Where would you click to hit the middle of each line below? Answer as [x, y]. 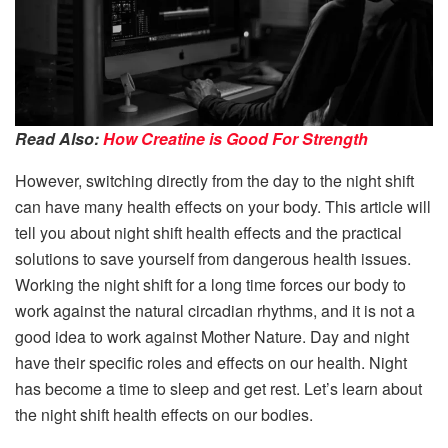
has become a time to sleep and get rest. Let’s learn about [218, 389]
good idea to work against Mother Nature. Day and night [212, 337]
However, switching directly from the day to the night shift [214, 181]
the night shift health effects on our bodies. [164, 415]
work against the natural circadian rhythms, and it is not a [215, 311]
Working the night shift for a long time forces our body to [210, 285]
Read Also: [59, 139]
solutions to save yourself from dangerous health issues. [213, 259]
